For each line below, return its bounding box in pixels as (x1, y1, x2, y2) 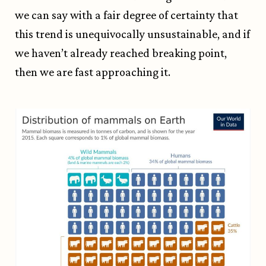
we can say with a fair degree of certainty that (15, 8, 238, 22)
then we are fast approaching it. (15, 65, 170, 79)
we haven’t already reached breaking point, (15, 46, 227, 60)
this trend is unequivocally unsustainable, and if (15, 27, 250, 41)
